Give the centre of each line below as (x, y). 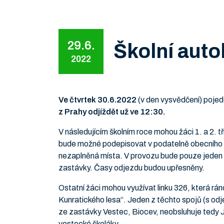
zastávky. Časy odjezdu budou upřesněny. (131, 168)
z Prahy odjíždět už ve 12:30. (112, 112)
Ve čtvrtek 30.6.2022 (97, 100)
